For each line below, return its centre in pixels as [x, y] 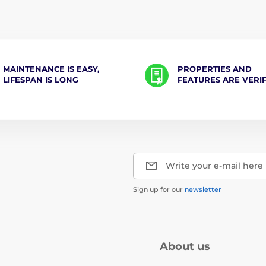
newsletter [203, 189]
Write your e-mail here [214, 165]
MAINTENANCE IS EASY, [51, 69]
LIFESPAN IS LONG [40, 79]
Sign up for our [159, 189]
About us [185, 246]
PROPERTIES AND [215, 69]
